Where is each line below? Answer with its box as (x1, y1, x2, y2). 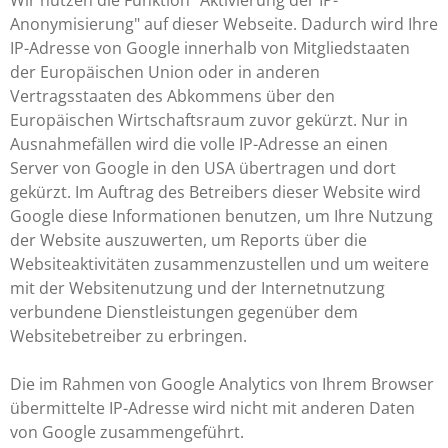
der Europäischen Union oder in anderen (10, 60, 320, 83)
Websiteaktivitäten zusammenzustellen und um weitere (10, 252, 429, 275)
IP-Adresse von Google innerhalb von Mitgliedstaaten (10, 36, 410, 59)
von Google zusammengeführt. (10, 420, 244, 443)
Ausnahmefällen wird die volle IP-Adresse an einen (10, 132, 388, 155)
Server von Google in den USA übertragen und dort (10, 156, 396, 179)
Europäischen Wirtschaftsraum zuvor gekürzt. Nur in (10, 108, 408, 131)
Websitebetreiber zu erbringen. (10, 324, 247, 347)
